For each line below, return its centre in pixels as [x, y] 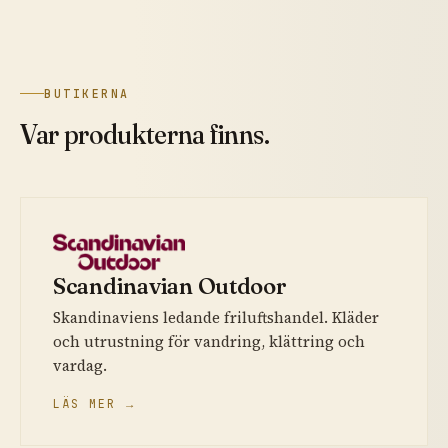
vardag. [80, 365]
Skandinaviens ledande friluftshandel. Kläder [216, 317]
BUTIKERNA [87, 93]
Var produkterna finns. [145, 133]
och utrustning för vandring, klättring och [209, 341]
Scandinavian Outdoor [170, 285]
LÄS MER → [94, 403]
